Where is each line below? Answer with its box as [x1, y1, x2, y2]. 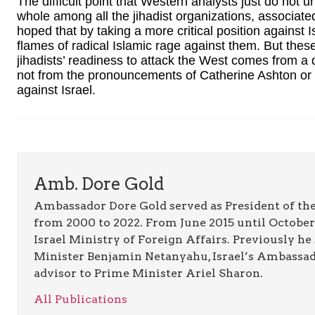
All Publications [34, 292, 127, 306]
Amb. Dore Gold [34, 174, 165, 195]
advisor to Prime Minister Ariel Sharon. [34, 266, 263, 281]
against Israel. [17, 82, 96, 97]
